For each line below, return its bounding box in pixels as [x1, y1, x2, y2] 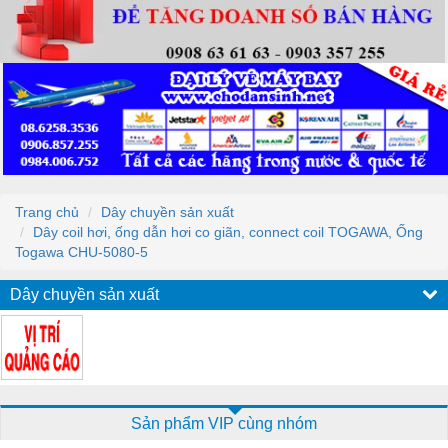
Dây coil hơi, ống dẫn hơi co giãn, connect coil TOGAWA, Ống [33, 223, 423, 240]
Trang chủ [15, 203, 79, 220]
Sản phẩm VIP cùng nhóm [131, 414, 317, 432]
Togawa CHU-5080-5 [15, 243, 148, 260]
